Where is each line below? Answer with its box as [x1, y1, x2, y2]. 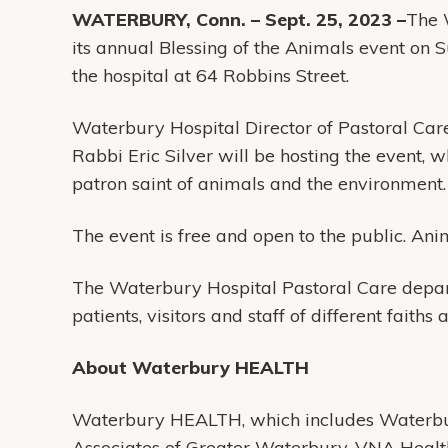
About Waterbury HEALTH [72, 356, 309, 380]
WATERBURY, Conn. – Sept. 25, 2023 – [72, 8, 406, 32]
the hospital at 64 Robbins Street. [72, 64, 349, 88]
